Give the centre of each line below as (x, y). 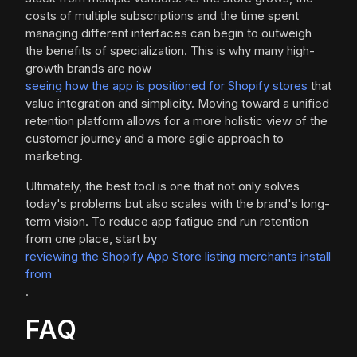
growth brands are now (88, 69)
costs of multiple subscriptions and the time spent (162, 16)
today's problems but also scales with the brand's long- (178, 204)
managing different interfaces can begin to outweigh (169, 33)
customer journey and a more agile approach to (155, 139)
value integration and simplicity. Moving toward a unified (177, 104)
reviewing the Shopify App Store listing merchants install (178, 257)
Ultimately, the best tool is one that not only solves (163, 186)
